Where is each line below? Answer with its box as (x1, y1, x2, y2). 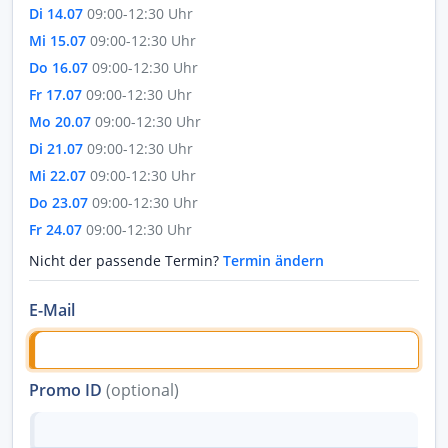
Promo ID (29, 378, 106, 401)
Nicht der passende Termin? (29, 251, 223, 270)
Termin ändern (223, 251, 324, 270)
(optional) (106, 378, 179, 401)
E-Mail (29, 299, 75, 321)
